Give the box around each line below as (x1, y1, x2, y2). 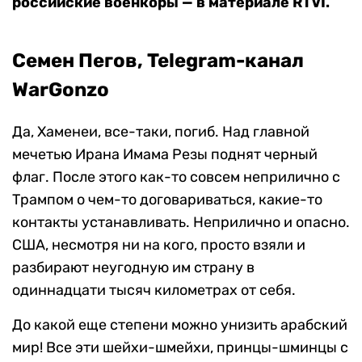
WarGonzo (12, 78, 109, 102)
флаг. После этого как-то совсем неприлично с (12, 168, 340, 187)
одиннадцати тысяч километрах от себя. (12, 281, 296, 300)
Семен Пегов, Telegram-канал (12, 49, 304, 73)
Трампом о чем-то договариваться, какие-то (12, 191, 322, 209)
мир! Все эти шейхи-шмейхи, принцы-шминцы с (12, 339, 348, 357)
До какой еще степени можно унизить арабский (12, 316, 347, 335)
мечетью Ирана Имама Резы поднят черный (12, 145, 318, 164)
